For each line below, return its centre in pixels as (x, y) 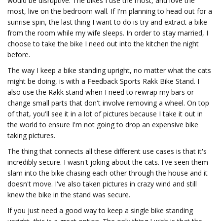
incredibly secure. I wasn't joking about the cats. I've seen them (108, 162)
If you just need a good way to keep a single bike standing (100, 210)
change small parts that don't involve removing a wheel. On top (108, 103)
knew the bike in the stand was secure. (69, 195)
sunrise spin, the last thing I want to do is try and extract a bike (107, 22)
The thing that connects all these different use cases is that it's (107, 151)
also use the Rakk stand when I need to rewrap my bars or (101, 92)
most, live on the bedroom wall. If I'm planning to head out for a (110, 11)
